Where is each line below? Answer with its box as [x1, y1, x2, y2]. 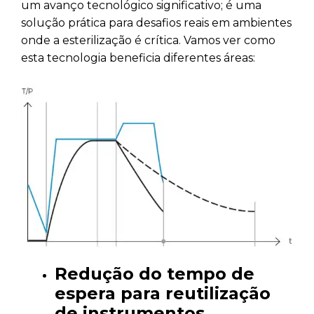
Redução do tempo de [55, 263, 254, 284]
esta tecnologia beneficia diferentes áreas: [21, 51, 255, 65]
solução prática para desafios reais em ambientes [21, 16, 292, 30]
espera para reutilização [55, 282, 271, 303]
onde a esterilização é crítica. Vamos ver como [21, 34, 275, 48]
